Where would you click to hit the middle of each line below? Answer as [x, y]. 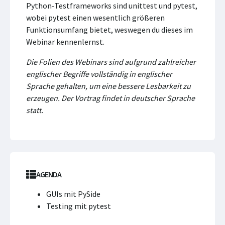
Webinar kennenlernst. [65, 42]
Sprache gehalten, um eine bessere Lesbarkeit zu [108, 86]
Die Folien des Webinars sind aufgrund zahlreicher [111, 62]
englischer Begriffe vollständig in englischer [99, 74]
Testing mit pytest [79, 206]
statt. [35, 110]
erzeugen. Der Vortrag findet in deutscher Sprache [110, 98]
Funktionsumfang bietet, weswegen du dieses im [109, 30]
